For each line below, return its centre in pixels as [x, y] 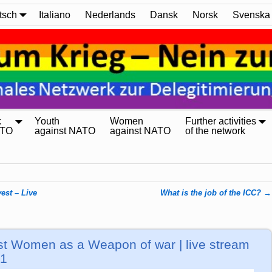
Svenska [251, 15]
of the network [215, 131]
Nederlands [110, 15]
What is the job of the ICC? [212, 193]
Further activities [221, 121]
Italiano [55, 15]
